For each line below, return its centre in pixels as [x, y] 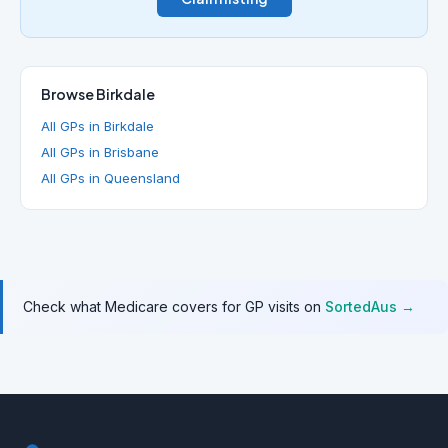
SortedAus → [370, 306]
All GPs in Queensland [110, 178]
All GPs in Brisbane [100, 152]
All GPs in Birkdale [97, 126]
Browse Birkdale [98, 94]
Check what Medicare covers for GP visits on [174, 306]
